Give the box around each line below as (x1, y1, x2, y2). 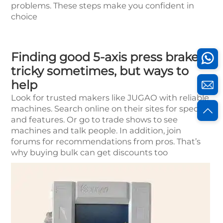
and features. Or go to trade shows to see (11, 114, 178, 125)
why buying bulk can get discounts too (11, 147, 168, 158)
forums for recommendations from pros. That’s (11, 136, 201, 147)
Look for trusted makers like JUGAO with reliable (11, 93, 209, 103)
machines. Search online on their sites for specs (11, 104, 202, 114)
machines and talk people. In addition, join (11, 125, 181, 136)
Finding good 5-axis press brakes (11, 50, 205, 65)
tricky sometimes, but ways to (11, 64, 189, 79)
